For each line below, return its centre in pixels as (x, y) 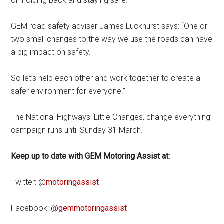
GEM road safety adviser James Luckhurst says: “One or (109, 26)
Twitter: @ (29, 182)
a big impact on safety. (51, 52)
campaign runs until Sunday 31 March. (77, 130)
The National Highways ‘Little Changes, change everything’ (112, 117)
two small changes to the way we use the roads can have (112, 39)
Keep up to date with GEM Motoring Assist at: (91, 156)
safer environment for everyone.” (68, 91)
